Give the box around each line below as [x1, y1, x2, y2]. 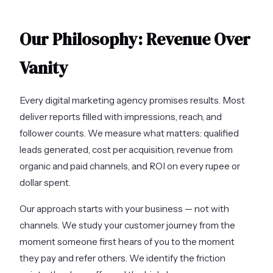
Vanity [19, 55, 68, 79]
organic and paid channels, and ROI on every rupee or [19, 160, 240, 172]
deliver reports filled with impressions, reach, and [19, 110, 222, 122]
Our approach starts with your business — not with [19, 202, 229, 214]
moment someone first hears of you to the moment [19, 235, 235, 247]
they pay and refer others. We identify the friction [19, 252, 225, 264]
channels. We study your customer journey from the [19, 219, 235, 231]
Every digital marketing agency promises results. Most [19, 94, 245, 106]
